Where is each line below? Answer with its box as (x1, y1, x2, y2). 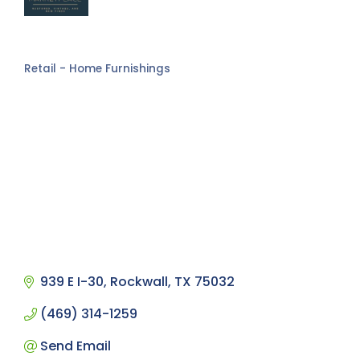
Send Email (40, 337, 111, 356)
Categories (23, 69, 101, 88)
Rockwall (110, 272, 168, 292)
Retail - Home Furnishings (24, 60, 170, 76)
